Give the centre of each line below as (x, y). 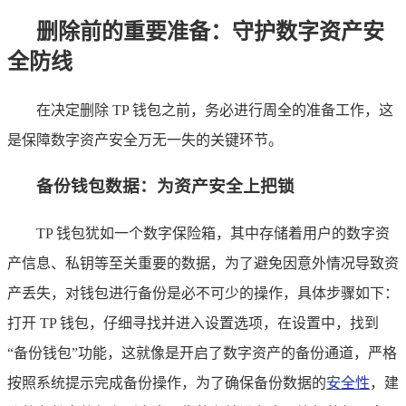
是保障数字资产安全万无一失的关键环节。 (145, 140)
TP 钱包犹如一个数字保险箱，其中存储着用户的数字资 (213, 234)
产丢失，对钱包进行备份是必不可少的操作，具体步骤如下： (203, 294)
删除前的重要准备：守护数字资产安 (210, 31)
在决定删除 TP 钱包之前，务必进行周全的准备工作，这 (215, 110)
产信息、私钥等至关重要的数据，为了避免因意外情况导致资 (203, 264)
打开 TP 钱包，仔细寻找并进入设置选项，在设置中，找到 (193, 324)
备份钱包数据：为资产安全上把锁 (165, 187)
